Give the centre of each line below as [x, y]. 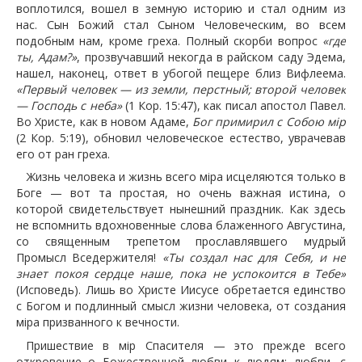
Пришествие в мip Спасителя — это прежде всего [185, 345]
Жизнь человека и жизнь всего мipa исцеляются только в [185, 177]
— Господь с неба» [69, 105]
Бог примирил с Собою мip [269, 121]
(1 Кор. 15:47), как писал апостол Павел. [234, 105]
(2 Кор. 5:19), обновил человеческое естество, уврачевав [181, 137]
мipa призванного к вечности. [98, 322]
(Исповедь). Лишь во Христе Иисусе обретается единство [181, 290]
